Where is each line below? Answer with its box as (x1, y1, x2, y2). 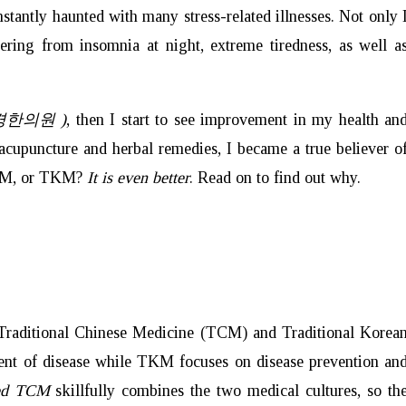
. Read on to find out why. (189, 168, 361, 187)
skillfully (55, 381, 116, 400)
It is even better (87, 168, 189, 187)
